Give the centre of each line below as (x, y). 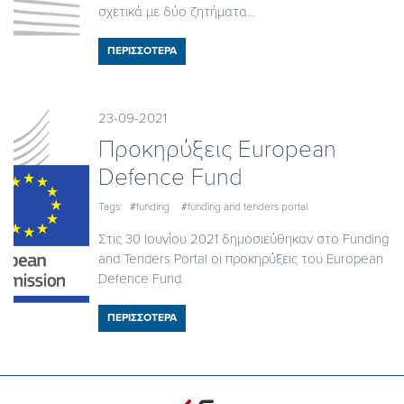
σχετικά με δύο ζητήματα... (176, 11)
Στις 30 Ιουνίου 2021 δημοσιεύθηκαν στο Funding (243, 239)
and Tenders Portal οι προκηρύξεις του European (240, 258)
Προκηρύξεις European (217, 149)
